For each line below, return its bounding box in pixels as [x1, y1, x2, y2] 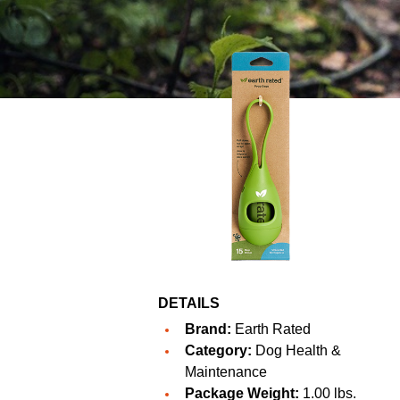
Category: [185, 343, 252, 359]
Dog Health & [252, 343, 341, 359]
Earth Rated [235, 321, 311, 337]
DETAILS [158, 296, 220, 312]
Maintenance [185, 364, 267, 380]
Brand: [185, 321, 231, 337]
